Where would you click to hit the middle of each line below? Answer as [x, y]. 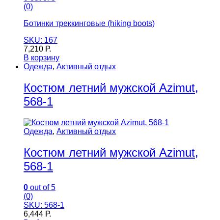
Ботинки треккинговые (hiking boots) [89, 24]
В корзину [41, 58]
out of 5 [42, 187]
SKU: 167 [41, 40]
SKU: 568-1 [44, 205]
